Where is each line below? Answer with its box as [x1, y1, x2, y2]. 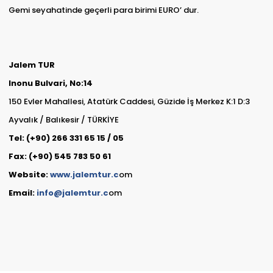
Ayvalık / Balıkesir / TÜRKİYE [8, 114, 119, 126]
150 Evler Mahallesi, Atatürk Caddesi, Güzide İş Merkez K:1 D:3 [8, 96, 250, 108]
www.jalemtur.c [49, 169, 119, 181]
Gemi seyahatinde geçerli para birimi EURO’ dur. [8, 4, 199, 16]
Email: [8, 187, 37, 199]
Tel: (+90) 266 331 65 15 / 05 [8, 132, 124, 144]
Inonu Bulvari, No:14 [8, 77, 93, 90]
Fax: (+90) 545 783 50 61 [8, 151, 111, 163]
